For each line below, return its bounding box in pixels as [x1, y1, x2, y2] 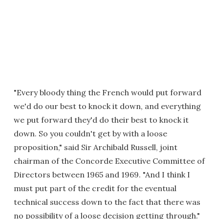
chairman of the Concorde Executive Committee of [14, 155, 205, 166]
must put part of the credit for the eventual [14, 183, 176, 193]
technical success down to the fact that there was [14, 197, 200, 207]
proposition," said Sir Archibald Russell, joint [14, 142, 177, 152]
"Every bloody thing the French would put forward [14, 87, 201, 97]
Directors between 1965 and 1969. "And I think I [14, 169, 190, 179]
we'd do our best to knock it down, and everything [14, 101, 201, 111]
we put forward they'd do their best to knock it [14, 114, 189, 125]
